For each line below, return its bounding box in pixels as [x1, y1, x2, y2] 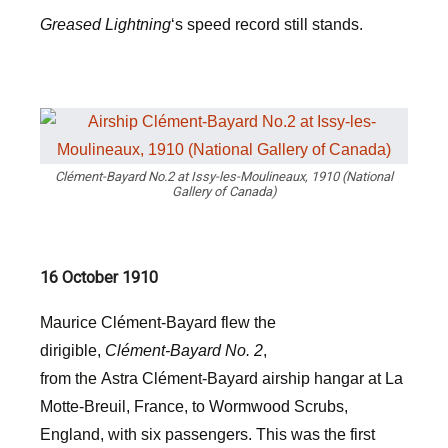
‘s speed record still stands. [171, 16, 363, 33]
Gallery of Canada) [171, 184, 277, 199]
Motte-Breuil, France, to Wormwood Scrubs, [40, 398, 348, 415]
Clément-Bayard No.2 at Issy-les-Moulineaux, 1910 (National [55, 169, 393, 184]
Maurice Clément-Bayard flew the [40, 314, 276, 331]
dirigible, [40, 342, 101, 359]
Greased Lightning [40, 16, 171, 33]
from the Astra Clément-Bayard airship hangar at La [40, 370, 403, 387]
